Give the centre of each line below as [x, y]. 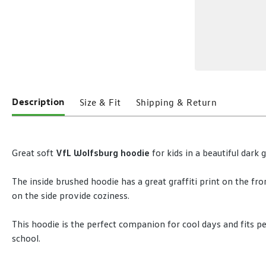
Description [38, 102]
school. [28, 239]
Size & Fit [100, 102]
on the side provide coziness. [71, 196]
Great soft [34, 153]
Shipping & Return [176, 102]
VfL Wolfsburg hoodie [103, 153]
